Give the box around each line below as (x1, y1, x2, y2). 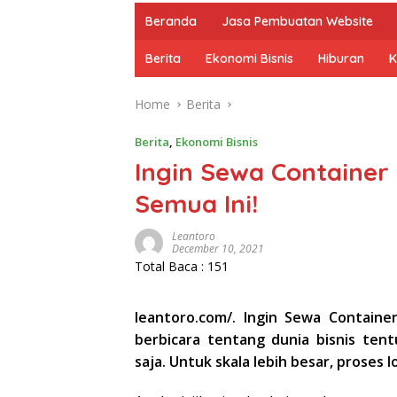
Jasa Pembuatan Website (222, 13, 373, 29)
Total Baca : (135, 258, 207, 275)
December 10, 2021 (172, 241, 264, 256)
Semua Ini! (135, 188, 258, 219)
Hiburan (318, 51, 364, 66)
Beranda (145, 13, 197, 29)
